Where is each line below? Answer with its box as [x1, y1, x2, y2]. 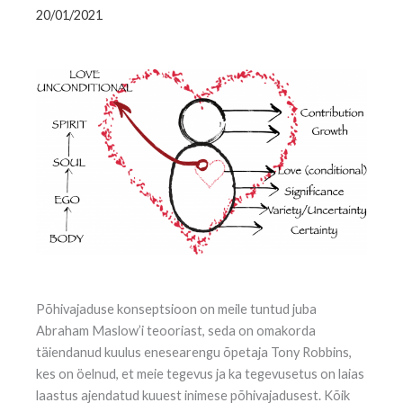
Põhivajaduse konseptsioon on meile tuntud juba [36, 301, 317, 318]
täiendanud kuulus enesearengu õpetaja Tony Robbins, [36, 345, 352, 361]
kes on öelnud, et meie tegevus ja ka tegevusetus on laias [36, 366, 364, 382]
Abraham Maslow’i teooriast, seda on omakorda [36, 323, 316, 339]
